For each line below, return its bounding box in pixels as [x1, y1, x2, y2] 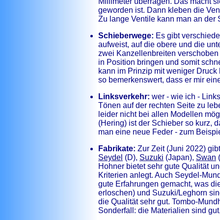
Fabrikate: [98, 144, 136, 153]
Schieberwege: [98, 31, 154, 40]
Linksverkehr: [98, 92, 150, 101]
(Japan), [164, 153, 196, 162]
